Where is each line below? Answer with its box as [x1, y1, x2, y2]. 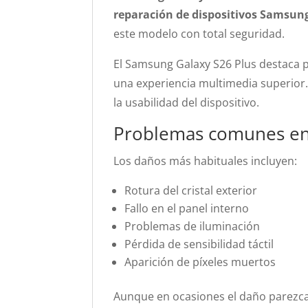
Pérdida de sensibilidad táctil [124, 236, 274, 252]
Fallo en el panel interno [124, 201, 250, 216]
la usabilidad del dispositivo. [113, 95, 260, 110]
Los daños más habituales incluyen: [113, 153, 298, 168]
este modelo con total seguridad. [113, 26, 285, 41]
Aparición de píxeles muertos [124, 254, 276, 269]
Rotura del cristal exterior [124, 183, 258, 198]
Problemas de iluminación [124, 219, 261, 234]
